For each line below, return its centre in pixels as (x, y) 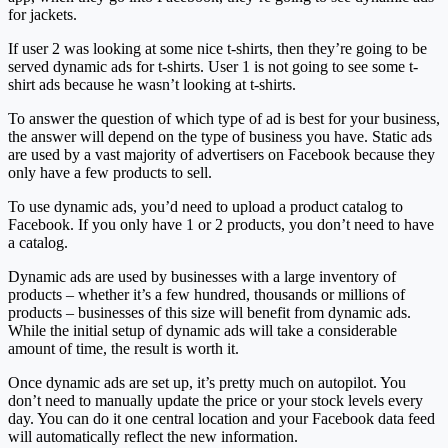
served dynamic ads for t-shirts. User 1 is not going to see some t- (213, 66)
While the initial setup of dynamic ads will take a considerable (202, 330)
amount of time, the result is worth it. (123, 348)
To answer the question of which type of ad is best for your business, (224, 118)
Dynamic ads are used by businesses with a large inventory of (202, 276)
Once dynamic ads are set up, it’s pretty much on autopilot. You (207, 382)
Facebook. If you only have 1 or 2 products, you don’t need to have (221, 224)
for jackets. (42, 14)
